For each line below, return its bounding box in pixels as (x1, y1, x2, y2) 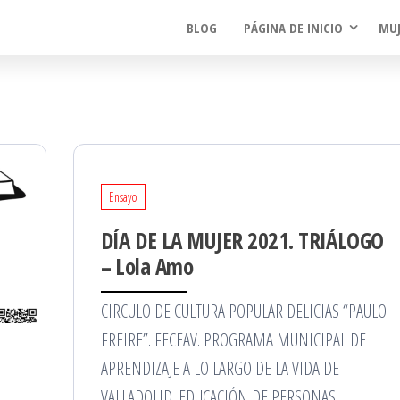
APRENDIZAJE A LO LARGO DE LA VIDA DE (100, 356, 339, 380)
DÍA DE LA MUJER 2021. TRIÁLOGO (100, 225, 384, 255)
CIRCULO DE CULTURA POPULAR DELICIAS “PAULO (100, 299, 387, 323)
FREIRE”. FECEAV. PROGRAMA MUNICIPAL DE (100, 328, 366, 352)
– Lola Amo (100, 251, 194, 281)
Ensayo (108, 188, 137, 205)
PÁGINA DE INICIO (244, 19, 343, 37)
